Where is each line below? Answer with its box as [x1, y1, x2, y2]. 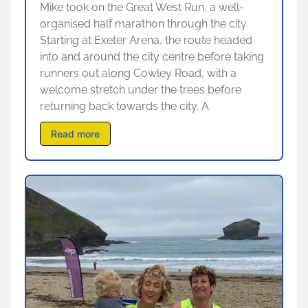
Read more [51, 128, 100, 140]
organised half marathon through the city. [40, 17, 248, 31]
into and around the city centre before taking [40, 50, 264, 64]
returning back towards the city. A [40, 100, 209, 113]
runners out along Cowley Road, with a [40, 67, 236, 80]
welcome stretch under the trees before [40, 83, 241, 97]
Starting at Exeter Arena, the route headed [40, 34, 252, 47]
